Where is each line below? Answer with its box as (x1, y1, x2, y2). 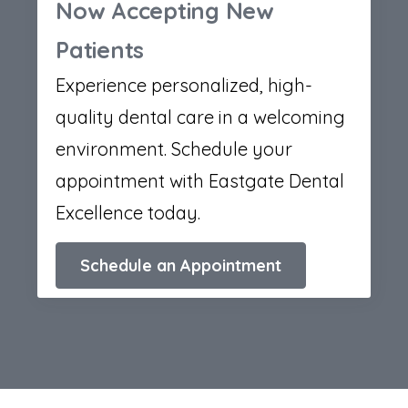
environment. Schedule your (56, 137, 292, 160)
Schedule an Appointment (80, 254, 281, 276)
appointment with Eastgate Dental (56, 168, 344, 192)
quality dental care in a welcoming (56, 105, 345, 128)
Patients (56, 35, 144, 64)
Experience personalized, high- (56, 73, 312, 97)
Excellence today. (56, 200, 200, 224)
